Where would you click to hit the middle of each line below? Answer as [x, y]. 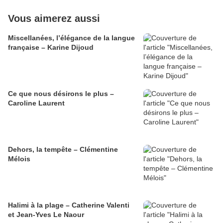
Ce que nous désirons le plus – [61, 94]
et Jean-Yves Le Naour [46, 215]
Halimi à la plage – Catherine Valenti [69, 205]
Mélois [19, 159]
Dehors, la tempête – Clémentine [63, 150]
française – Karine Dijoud [51, 48]
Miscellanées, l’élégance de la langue [71, 38]
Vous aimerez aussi [54, 19]
